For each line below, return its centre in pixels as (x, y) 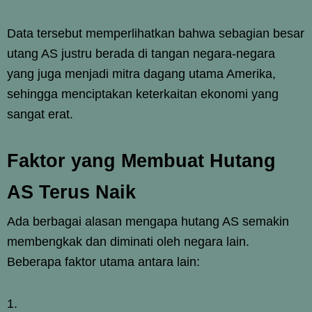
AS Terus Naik (71, 192)
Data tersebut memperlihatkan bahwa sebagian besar (156, 33)
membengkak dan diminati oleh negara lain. (128, 241)
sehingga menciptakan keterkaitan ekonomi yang (143, 94)
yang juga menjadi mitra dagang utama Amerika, (141, 73)
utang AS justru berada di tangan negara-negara (141, 53)
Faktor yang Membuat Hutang (141, 161)
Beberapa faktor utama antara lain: (103, 262)
